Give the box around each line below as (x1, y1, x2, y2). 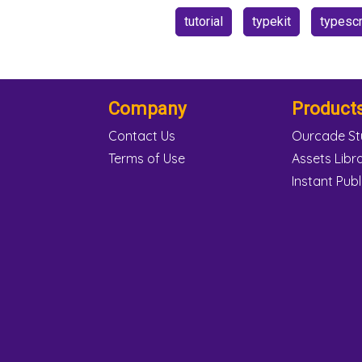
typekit (251, 13, 291, 29)
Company (107, 97, 187, 119)
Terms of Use (107, 149, 185, 166)
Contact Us (107, 127, 175, 144)
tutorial (183, 13, 223, 29)
